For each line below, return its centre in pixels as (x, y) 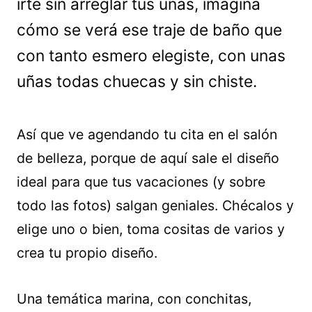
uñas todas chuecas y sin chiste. (137, 81)
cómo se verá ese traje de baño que (149, 30)
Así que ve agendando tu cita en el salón (147, 134)
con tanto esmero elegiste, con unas (151, 56)
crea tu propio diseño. (87, 253)
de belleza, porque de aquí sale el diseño (148, 158)
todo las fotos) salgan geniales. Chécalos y (155, 205)
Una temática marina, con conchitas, (134, 299)
